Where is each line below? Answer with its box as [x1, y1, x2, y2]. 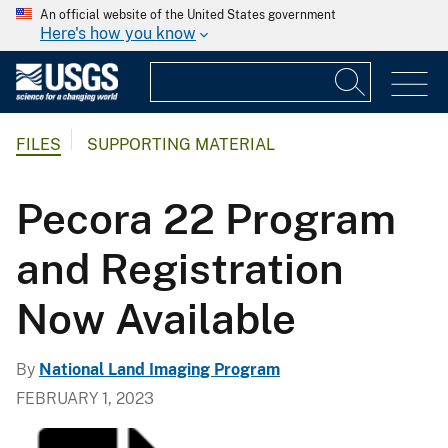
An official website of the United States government [40, 8, 336, 22]
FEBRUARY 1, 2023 [16, 388, 154, 408]
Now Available [16, 293, 296, 343]
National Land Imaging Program [39, 359, 280, 379]
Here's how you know [40, 24, 196, 43]
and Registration [16, 243, 344, 293]
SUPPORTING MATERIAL [87, 135, 275, 155]
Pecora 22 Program [16, 193, 396, 243]
